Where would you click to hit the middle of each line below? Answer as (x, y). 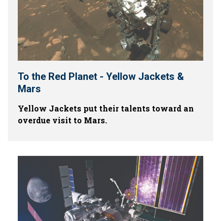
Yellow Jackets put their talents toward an (106, 108)
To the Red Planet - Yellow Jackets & (101, 76)
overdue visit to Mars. (62, 120)
